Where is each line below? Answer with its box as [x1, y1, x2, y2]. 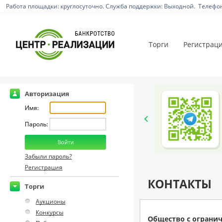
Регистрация [25, 163, 62, 171]
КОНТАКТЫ [148, 176, 212, 192]
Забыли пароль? [25, 152, 72, 161]
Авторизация [25, 89, 69, 98]
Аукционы [36, 197, 65, 206]
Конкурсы [36, 208, 63, 217]
